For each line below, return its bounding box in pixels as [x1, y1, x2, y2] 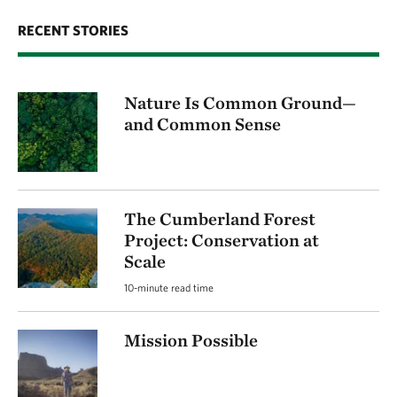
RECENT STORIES [18, 21, 128, 38]
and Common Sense [124, 113, 281, 135]
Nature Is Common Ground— [124, 91, 356, 113]
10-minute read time [124, 280, 214, 293]
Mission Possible [124, 329, 258, 351]
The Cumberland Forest [124, 207, 315, 230]
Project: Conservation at [124, 229, 319, 251]
